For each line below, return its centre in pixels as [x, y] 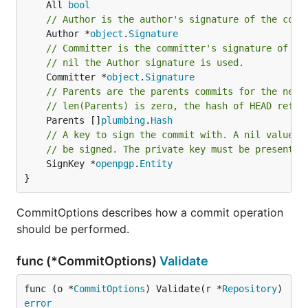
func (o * [49, 289]
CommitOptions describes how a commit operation [150, 212]
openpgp [115, 164]
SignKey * [71, 164]
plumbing [123, 120]
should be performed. [73, 229]
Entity [156, 164]
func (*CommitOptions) [88, 261]
